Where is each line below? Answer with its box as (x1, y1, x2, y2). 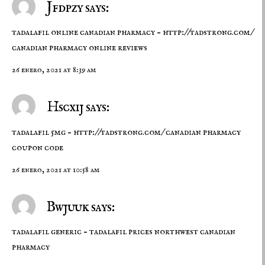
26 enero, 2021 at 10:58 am (12, 164, 99, 175)
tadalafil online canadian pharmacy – (12, 27, 163, 39)
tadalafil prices (89, 225, 153, 238)
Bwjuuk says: (44, 198, 114, 216)
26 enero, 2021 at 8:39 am (12, 64, 96, 76)
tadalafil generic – (12, 225, 89, 238)
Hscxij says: (44, 98, 109, 117)
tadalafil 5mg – (12, 126, 73, 138)
